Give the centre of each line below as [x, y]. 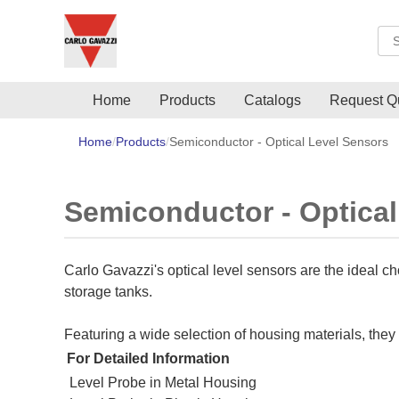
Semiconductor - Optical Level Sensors [279, 142]
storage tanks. [108, 292]
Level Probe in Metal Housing [163, 383]
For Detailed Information [148, 358]
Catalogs [273, 100]
